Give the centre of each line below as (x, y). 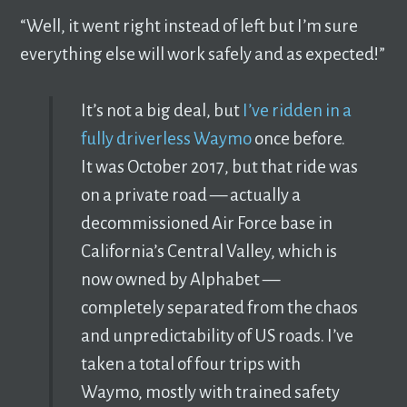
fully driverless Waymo (166, 139)
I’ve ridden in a (297, 111)
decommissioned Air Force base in (206, 223)
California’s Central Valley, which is (208, 252)
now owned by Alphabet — (180, 280)
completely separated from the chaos (219, 308)
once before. (298, 139)
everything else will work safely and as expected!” (203, 54)
